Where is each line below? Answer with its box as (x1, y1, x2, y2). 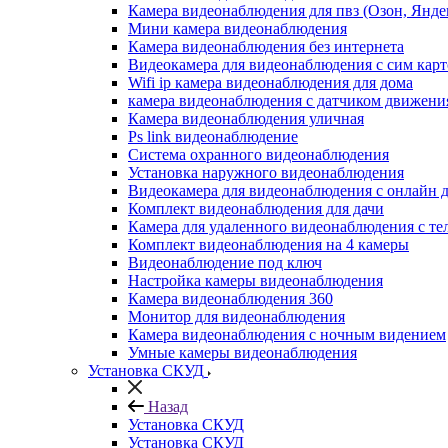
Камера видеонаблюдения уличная (128, 110, 364, 127)
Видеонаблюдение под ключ (128, 254, 322, 271)
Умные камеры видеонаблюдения (128, 344, 357, 361)
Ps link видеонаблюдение (128, 128, 298, 145)
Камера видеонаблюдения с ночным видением (128, 326, 446, 343)
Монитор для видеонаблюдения (128, 308, 345, 325)
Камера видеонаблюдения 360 (128, 290, 333, 307)
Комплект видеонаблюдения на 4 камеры (128, 236, 409, 253)
